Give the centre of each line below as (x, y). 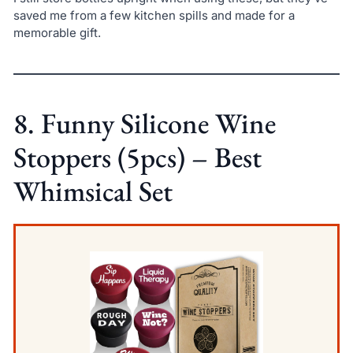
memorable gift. (57, 32)
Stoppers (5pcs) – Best (137, 157)
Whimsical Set (93, 191)
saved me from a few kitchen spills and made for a (154, 15)
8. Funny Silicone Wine (144, 123)
